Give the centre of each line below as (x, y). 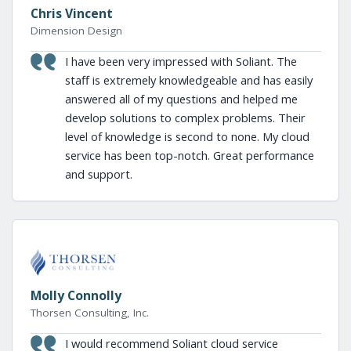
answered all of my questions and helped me (181, 98)
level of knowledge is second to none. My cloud (187, 136)
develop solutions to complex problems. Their (185, 117)
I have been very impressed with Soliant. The (181, 61)
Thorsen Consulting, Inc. (89, 313)
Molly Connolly (76, 295)
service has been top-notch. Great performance (189, 155)
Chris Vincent (71, 13)
